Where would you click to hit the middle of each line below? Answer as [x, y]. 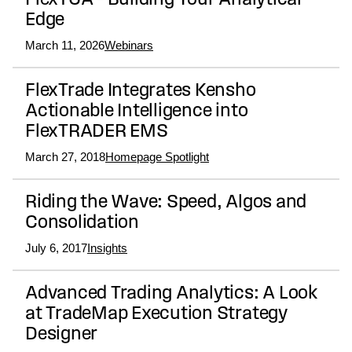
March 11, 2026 [65, 46]
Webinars [129, 46]
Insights [107, 248]
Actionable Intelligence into [137, 112]
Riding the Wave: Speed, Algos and [166, 203]
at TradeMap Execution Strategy [156, 315]
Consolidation [82, 224]
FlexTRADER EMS [97, 132]
